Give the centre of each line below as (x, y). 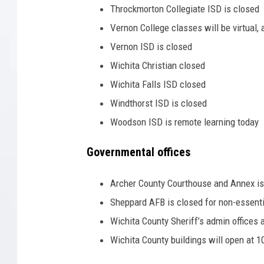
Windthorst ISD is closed (159, 103)
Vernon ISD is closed (151, 47)
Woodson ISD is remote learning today (184, 122)
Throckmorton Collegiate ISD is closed (185, 9)
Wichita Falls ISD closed (158, 85)
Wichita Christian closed (158, 66)
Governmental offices (138, 153)
